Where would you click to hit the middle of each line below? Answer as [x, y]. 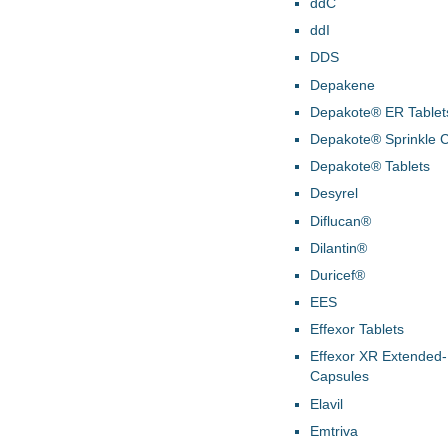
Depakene [342, 84]
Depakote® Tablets [370, 166]
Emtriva [334, 430]
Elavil [326, 403]
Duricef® [337, 274]
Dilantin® [338, 247]
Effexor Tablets [357, 329]
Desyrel [334, 193]
